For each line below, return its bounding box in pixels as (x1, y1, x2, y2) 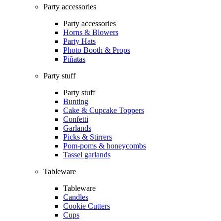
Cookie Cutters (63, 202, 110, 211)
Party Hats (63, 37, 96, 46)
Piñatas (63, 55, 85, 64)
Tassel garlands (63, 150, 110, 159)
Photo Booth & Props (63, 46, 130, 55)
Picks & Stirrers (63, 133, 112, 142)
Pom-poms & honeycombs (63, 142, 146, 150)
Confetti (63, 115, 88, 124)
